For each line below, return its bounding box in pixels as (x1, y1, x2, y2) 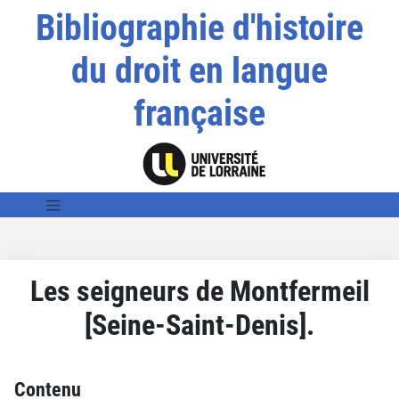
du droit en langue (70, 50, 328, 92)
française (133, 93, 265, 134)
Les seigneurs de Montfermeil (29, 273, 370, 308)
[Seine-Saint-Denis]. (85, 307, 314, 342)
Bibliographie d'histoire (35, 7, 363, 49)
